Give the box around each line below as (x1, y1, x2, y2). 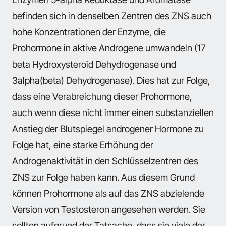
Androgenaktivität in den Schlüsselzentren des (12, 155, 198, 166)
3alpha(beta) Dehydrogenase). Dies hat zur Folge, (12, 74, 210, 86)
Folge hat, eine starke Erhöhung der (12, 139, 153, 150)
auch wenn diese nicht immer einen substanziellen (12, 106, 214, 118)
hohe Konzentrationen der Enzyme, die (12, 26, 166, 37)
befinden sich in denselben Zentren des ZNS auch (12, 10, 211, 21)
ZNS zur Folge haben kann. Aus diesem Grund (12, 171, 195, 183)
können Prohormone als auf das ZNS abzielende (12, 187, 204, 199)
